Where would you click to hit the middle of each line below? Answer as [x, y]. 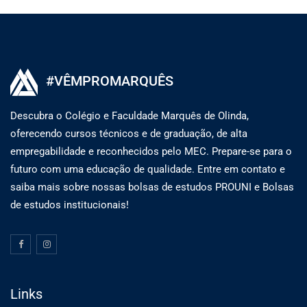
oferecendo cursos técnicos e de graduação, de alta [129, 134]
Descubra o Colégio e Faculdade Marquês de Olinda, [130, 116]
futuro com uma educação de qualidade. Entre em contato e [148, 170]
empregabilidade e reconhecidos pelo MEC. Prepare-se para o [151, 152]
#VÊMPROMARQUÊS [110, 81]
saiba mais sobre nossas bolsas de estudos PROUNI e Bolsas [152, 187]
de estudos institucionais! [70, 205]
